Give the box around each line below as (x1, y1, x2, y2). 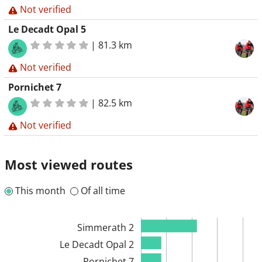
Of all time (81, 184, 125, 197)
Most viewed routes (5, 156, 133, 173)
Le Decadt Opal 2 (59, 237, 134, 251)
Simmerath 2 (77, 220, 134, 234)
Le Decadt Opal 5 (8, 23, 86, 36)
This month (15, 184, 65, 197)
